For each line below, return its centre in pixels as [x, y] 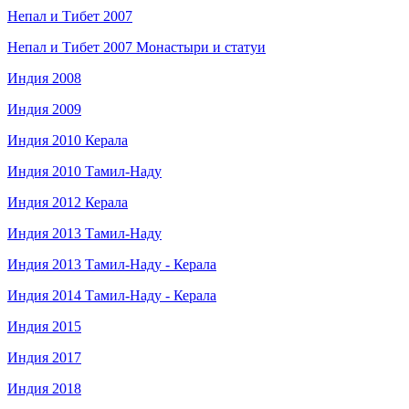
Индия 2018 [44, 389]
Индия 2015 [44, 327]
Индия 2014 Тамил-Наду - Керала [112, 296]
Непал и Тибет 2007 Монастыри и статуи [136, 47]
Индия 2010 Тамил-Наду [84, 172]
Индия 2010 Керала [68, 141]
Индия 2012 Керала [68, 203]
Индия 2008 [44, 79]
